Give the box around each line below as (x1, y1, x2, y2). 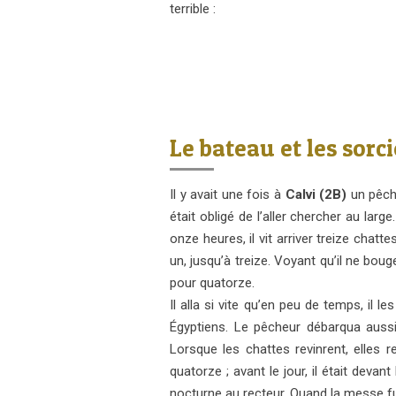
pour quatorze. (170, 275, 255, 292)
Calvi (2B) (285, 187, 347, 203)
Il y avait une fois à (170, 187, 286, 203)
